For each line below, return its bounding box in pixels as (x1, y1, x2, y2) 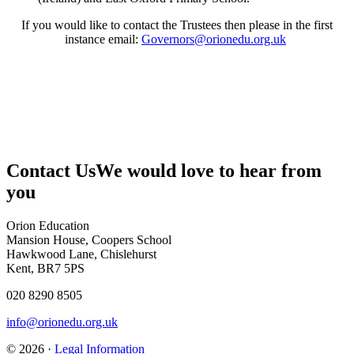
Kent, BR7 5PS (6, 261, 85, 275)
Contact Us (6, 160, 96, 181)
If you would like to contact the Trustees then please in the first (21, 17, 333, 32)
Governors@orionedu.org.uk (141, 32, 286, 46)
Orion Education (6, 218, 89, 232)
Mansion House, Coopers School (6, 232, 171, 247)
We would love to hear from (96, 160, 322, 181)
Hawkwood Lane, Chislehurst (6, 247, 156, 261)
